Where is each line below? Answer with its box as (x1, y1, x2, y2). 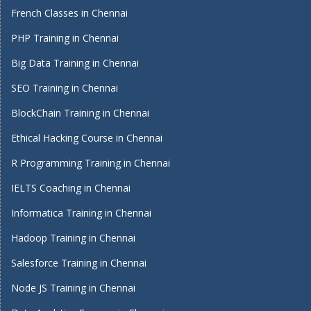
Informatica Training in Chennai (11, 206, 151, 219)
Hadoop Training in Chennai (11, 231, 135, 244)
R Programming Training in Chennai (11, 156, 170, 169)
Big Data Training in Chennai (11, 56, 139, 69)
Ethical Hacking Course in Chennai (11, 131, 162, 144)
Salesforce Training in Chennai (11, 256, 146, 269)
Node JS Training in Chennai (11, 281, 135, 294)
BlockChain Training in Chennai (11, 106, 149, 119)
